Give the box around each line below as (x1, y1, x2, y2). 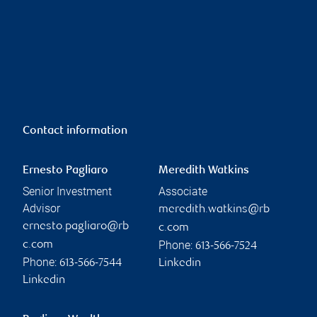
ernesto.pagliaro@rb (23, 220, 129, 233)
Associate (158, 184, 207, 198)
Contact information (23, 125, 127, 137)
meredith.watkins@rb (158, 203, 270, 216)
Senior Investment (23, 184, 112, 198)
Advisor (23, 201, 60, 215)
